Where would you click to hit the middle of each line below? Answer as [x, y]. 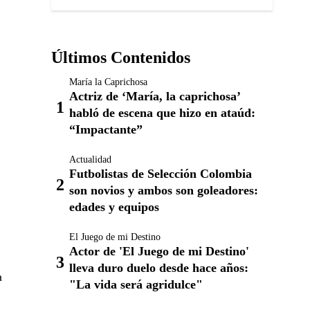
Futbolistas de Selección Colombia [161, 174]
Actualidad [90, 159]
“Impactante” [106, 129]
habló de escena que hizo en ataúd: [162, 113]
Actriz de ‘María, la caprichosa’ [155, 96]
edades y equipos [114, 207]
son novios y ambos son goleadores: [164, 190]
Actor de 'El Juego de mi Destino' [159, 251]
